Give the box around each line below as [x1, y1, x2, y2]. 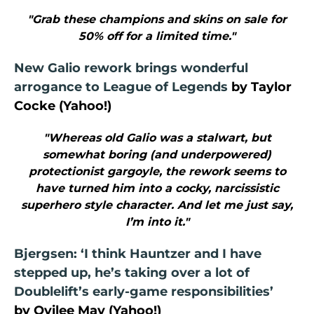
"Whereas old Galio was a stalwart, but [43, 131, 271, 145]
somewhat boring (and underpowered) [43, 148, 271, 162]
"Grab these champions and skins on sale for [27, 13, 287, 27]
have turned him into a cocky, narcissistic [35, 182, 279, 196]
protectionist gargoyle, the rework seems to [28, 165, 286, 179]
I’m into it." [125, 215, 189, 229]
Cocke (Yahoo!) [14, 98, 111, 114]
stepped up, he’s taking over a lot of [14, 265, 250, 281]
